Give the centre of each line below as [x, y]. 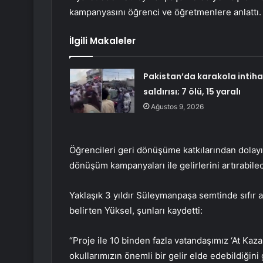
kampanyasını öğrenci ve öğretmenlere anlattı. [165, 12]
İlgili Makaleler [102, 41]
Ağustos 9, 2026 [177, 107]
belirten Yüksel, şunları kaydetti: [136, 211]
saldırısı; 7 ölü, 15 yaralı [192, 92]
